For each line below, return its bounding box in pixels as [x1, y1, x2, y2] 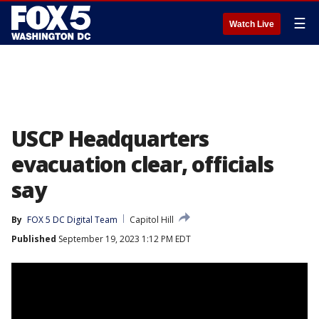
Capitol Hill [130, 214, 174, 226]
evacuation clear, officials [11, 150, 273, 179]
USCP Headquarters [11, 124, 209, 153]
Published [11, 233, 56, 245]
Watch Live [229, 19, 274, 29]
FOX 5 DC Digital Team [27, 214, 117, 226]
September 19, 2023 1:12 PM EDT [56, 233, 191, 245]
